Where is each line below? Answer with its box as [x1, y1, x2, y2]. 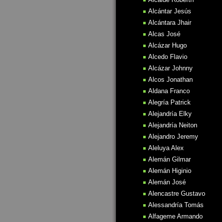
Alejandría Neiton [148, 121, 197, 129]
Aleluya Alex [148, 144, 184, 152]
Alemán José [148, 178, 186, 186]
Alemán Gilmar [148, 156, 191, 163]
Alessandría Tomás [148, 201, 204, 209]
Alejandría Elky [148, 110, 192, 117]
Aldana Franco [148, 87, 190, 95]
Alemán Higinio [148, 167, 191, 174]
